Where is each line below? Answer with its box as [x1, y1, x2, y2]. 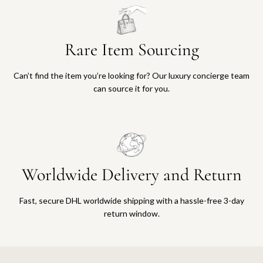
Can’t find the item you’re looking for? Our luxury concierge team [14, 70, 249, 80]
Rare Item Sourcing [64, 39, 199, 60]
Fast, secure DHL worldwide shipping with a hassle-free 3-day [19, 195, 244, 205]
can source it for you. [93, 83, 170, 93]
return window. [103, 208, 160, 218]
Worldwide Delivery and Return [21, 164, 242, 186]
